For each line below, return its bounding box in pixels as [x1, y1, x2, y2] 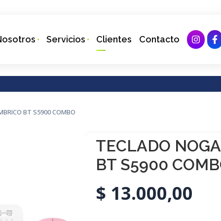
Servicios [46, 34, 86, 45]
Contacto [139, 34, 180, 45]
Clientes [96, 34, 132, 45]
